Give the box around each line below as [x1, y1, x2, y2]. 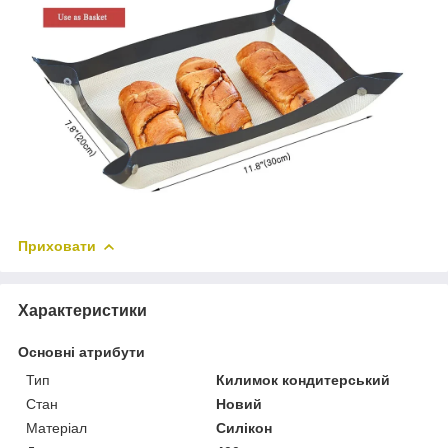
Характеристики [18, 301, 147, 319]
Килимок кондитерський [216, 371, 391, 388]
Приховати [18, 237, 96, 254]
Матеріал [26, 419, 87, 436]
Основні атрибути [18, 343, 145, 360]
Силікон [216, 419, 273, 436]
